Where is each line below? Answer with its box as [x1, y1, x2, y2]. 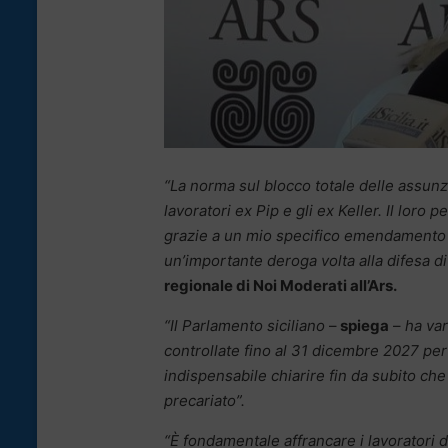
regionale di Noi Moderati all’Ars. [164, 276, 397, 296]
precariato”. [164, 391, 245, 411]
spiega [337, 316, 389, 336]
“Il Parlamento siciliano [164, 316, 325, 336]
